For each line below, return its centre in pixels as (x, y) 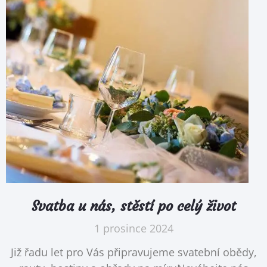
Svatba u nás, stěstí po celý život (133, 206)
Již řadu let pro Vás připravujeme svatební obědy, (133, 252)
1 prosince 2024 (133, 228)
